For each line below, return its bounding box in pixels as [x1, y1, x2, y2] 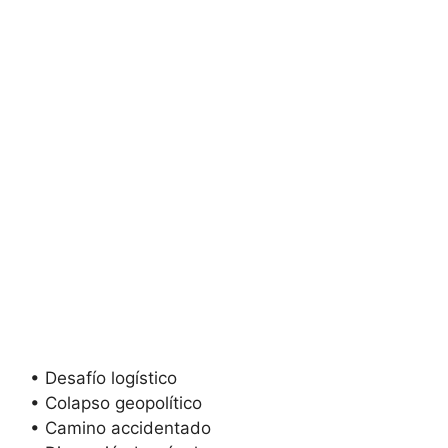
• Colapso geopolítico [30, 392, 202, 413]
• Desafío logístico [30, 367, 177, 388]
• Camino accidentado [30, 417, 211, 438]
